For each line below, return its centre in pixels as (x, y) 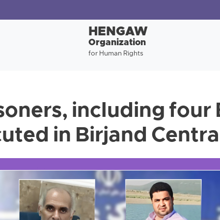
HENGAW (118, 32)
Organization (117, 43)
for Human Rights (116, 54)
